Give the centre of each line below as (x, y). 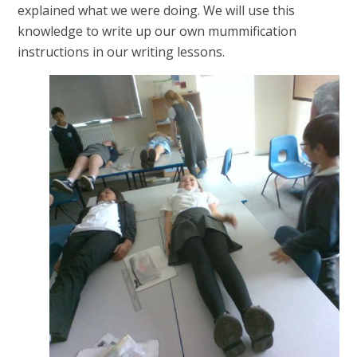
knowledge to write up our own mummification (157, 31)
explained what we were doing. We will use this (157, 11)
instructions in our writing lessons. (123, 52)
